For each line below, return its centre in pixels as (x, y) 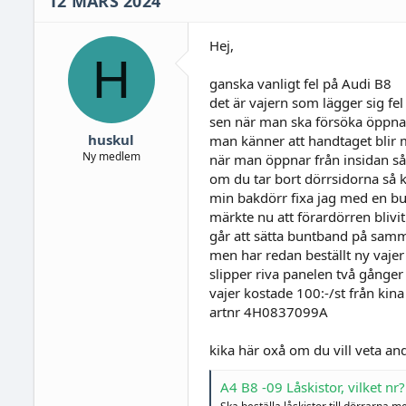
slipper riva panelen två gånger (306, 274)
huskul (111, 139)
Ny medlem (111, 156)
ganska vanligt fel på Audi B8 (300, 83)
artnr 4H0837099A (268, 312)
